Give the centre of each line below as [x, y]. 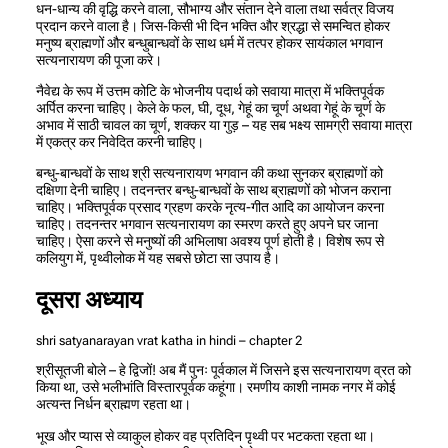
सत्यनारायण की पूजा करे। [99, 59]
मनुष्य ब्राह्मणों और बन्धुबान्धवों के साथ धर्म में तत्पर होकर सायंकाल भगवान [209, 42]
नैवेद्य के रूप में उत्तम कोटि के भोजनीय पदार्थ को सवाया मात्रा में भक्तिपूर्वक [210, 91]
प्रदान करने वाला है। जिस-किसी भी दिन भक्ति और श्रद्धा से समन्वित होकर [213, 25]
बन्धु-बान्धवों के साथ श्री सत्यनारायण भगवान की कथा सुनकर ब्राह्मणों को [209, 173]
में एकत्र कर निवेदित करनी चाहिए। [120, 142]
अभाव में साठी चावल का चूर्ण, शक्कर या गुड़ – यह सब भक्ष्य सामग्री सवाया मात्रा [224, 125]
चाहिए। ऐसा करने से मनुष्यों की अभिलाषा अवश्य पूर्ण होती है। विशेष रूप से [210, 241]
